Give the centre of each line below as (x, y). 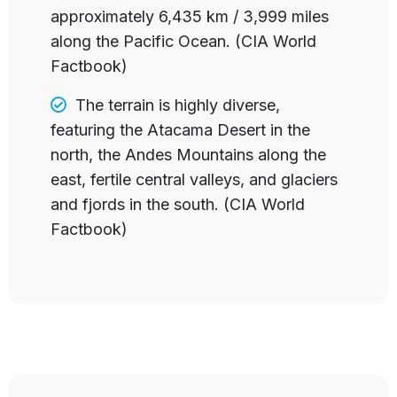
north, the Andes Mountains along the (189, 154)
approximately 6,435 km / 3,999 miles (190, 16)
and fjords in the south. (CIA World (178, 204)
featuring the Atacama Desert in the (181, 129)
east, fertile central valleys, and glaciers (195, 179)
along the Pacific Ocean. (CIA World (184, 41)
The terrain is (123, 105)
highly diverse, (228, 105)
